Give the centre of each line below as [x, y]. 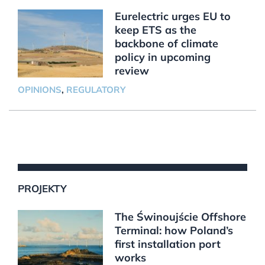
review [132, 70]
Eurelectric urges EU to [172, 16]
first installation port [167, 244]
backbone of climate [166, 43]
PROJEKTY [42, 188]
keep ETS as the [155, 30]
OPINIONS [39, 89]
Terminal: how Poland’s [174, 230]
